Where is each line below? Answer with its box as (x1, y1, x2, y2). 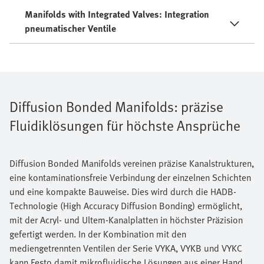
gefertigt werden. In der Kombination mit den (9, 226, 186, 241)
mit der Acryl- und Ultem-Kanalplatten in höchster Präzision (9, 212, 243, 227)
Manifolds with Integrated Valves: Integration (25, 6, 209, 21)
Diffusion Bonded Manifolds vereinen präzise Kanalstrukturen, (9, 156, 254, 170)
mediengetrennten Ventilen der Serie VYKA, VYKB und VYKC (9, 240, 242, 255)
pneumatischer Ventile (25, 21, 116, 35)
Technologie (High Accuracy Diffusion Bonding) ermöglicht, (9, 198, 242, 213)
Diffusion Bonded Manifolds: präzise (9, 95, 223, 117)
